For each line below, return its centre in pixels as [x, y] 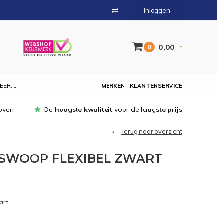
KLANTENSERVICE [156, 85]
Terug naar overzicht [152, 131]
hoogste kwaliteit [84, 109]
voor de [127, 109]
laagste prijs [162, 109]
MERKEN [113, 85]
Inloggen [157, 10]
